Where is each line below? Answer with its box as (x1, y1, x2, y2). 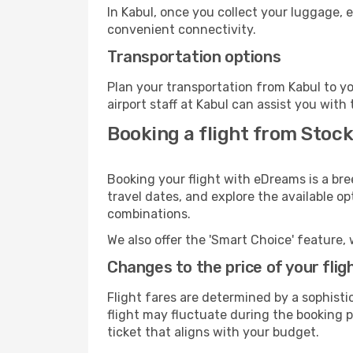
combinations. (107, 206, 191, 221)
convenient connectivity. (107, 22, 256, 37)
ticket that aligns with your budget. (107, 325, 319, 340)
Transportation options (107, 47, 281, 66)
